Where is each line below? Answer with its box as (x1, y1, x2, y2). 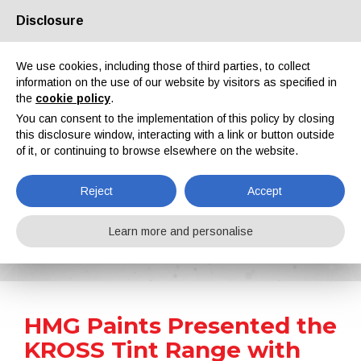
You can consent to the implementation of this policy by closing (16, 112, 334, 125)
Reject (80, 185, 113, 197)
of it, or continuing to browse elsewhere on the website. (16, 144, 298, 157)
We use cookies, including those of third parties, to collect (16, 60, 310, 73)
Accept (247, 185, 282, 197)
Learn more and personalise (108, 225, 253, 238)
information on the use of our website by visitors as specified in (16, 76, 337, 89)
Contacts (113, 34, 150, 45)
